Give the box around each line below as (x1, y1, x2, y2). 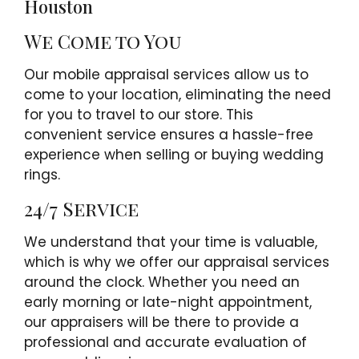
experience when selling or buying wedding (24, 145, 324, 165)
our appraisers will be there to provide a (24, 312, 299, 332)
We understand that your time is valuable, (24, 232, 317, 252)
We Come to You (24, 28, 181, 54)
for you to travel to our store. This (24, 105, 253, 125)
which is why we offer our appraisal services (24, 252, 329, 272)
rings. (24, 165, 60, 185)
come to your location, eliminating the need (24, 85, 331, 105)
